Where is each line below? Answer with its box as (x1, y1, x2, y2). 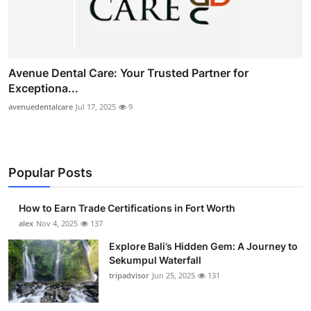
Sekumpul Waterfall (109, 254, 201, 267)
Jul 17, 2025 (76, 101, 116, 112)
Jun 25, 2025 (152, 270, 195, 281)
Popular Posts (8, 165, 92, 180)
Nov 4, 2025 (36, 218, 78, 229)
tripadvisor (109, 270, 149, 281)
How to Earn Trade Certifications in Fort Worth (19, 202, 235, 215)
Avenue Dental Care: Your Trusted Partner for (8, 66, 249, 81)
